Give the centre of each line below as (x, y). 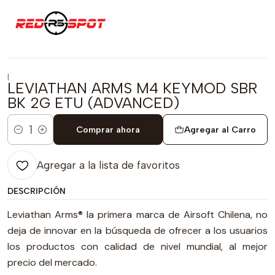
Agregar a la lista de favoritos (108, 165)
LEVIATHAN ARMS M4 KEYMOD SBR (132, 88)
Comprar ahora (108, 130)
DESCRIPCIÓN (37, 191)
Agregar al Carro (220, 130)
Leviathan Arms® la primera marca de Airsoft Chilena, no (137, 215)
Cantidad (26, 137)
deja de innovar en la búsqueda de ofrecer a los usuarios (137, 230)
